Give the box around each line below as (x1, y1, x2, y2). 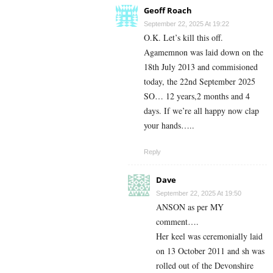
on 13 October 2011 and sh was (156, 244, 264, 257)
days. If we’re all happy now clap (144, 104, 259, 116)
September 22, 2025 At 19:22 (144, 19, 229, 27)
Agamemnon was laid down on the (144, 46, 263, 58)
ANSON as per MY (156, 200, 224, 213)
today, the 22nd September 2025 (144, 75, 255, 87)
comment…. (156, 215, 199, 227)
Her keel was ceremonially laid (156, 230, 263, 242)
